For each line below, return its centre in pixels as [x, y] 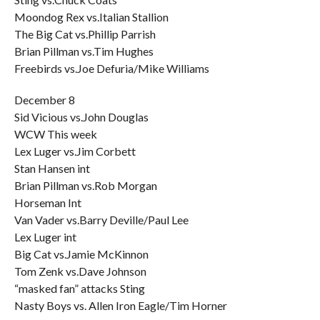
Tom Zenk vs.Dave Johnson [80, 271]
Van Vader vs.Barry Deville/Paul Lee [101, 220]
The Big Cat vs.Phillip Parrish [85, 34]
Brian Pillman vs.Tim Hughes [84, 51]
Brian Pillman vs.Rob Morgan [85, 185]
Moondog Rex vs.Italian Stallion [91, 17]
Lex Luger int [45, 237]
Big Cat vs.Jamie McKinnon [81, 254]
